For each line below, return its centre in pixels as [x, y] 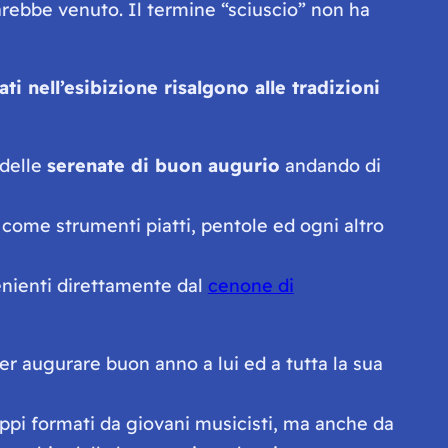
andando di [330, 165]
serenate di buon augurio [163, 165]
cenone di [250, 285]
